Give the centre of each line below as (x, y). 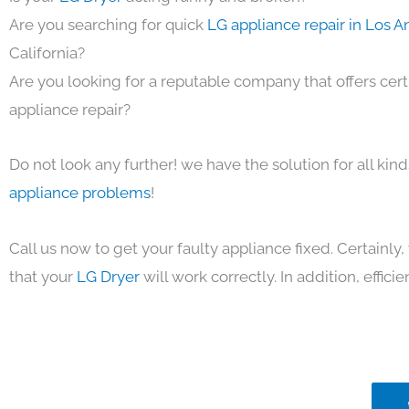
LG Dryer (108, 277)
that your (43, 277)
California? (47, 52)
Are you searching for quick (108, 24)
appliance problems (80, 193)
